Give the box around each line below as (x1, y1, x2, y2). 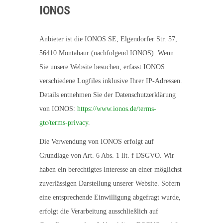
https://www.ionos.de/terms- (77, 105, 156, 112)
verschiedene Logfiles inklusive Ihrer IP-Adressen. (39, 77, 182, 85)
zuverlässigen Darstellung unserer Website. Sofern (39, 180, 180, 187)
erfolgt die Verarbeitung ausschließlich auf (39, 208, 158, 215)
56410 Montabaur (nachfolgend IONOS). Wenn (39, 49, 174, 57)
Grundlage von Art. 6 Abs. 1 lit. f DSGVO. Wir (39, 152, 174, 159)
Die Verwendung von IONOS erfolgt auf (39, 138, 154, 145)
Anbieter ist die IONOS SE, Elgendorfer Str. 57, (39, 35, 177, 43)
